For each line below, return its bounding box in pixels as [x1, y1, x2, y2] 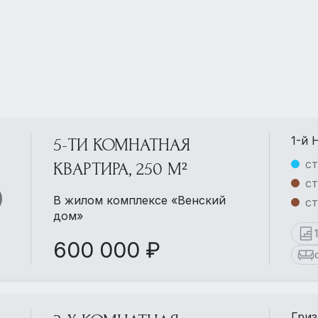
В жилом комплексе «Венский [53, 193, 226, 207]
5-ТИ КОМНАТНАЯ [53, 135, 190, 155]
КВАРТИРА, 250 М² [53, 159, 187, 179]
